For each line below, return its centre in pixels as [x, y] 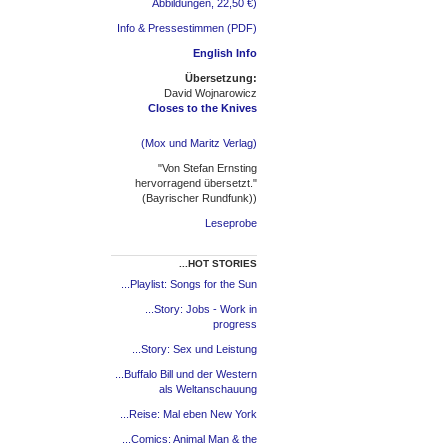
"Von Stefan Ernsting [207, 167]
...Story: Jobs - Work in [201, 309]
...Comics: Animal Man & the [189, 439]
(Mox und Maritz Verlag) [199, 142]
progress [235, 324]
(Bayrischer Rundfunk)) [199, 197]
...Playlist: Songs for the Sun [189, 284]
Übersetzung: [221, 77]
